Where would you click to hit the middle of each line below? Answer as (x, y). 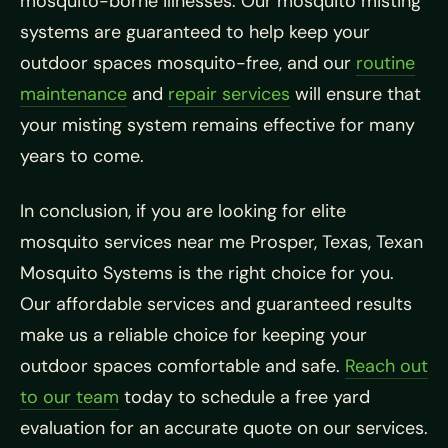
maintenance (73, 94)
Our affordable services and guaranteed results (216, 304)
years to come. (82, 156)
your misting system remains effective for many (217, 125)
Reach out (386, 366)
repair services (229, 94)
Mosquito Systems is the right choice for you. (207, 273)
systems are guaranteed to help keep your (195, 32)
